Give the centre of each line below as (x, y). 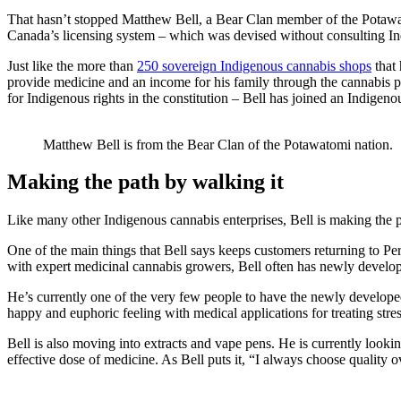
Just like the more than (72, 65)
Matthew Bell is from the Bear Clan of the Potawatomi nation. (220, 144)
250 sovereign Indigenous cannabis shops (254, 65)
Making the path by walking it (145, 182)
